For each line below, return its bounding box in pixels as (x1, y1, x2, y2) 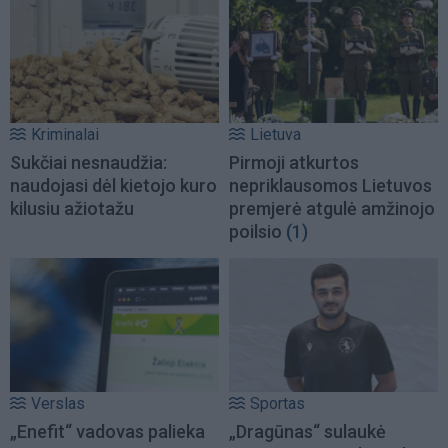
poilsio (229, 221, 282, 243)
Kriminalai (31, 125, 99, 145)
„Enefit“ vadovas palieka (10, 421, 205, 443)
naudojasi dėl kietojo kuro (10, 175, 217, 197)
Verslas (31, 394, 85, 414)
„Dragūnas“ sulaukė (229, 421, 386, 443)
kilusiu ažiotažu (10, 198, 134, 220)
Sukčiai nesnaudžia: (10, 152, 167, 174)
